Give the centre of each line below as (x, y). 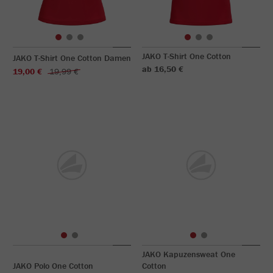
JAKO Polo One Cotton (53, 266)
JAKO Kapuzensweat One (189, 254)
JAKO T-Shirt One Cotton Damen (72, 58)
